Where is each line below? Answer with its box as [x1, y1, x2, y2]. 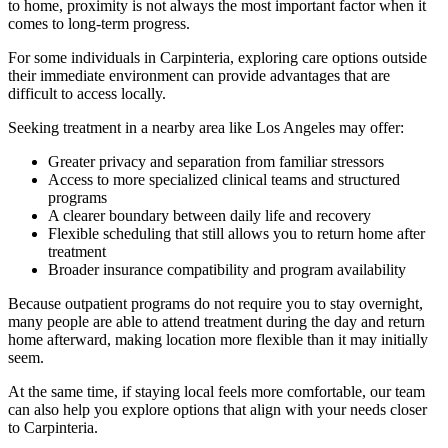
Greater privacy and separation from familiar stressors [48, 152, 384, 170]
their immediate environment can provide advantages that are [8, 66, 390, 84]
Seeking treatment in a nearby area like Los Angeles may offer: [8, 118, 404, 136]
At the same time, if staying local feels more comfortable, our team [8, 382, 425, 400]
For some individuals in [8, 48, 160, 66]
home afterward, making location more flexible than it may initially [8, 330, 428, 348]
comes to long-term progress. [8, 14, 190, 32]
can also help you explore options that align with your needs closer [8, 400, 427, 418]
